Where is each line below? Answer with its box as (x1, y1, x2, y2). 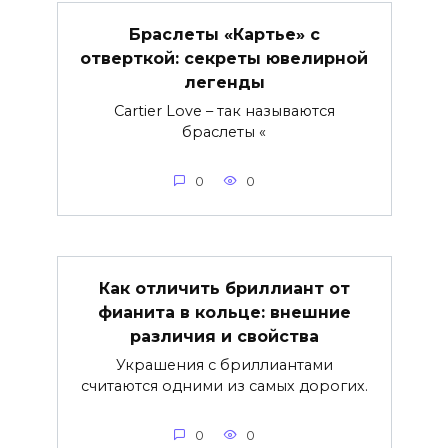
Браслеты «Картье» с (128, 24, 320, 44)
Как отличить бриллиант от (98, 278, 350, 298)
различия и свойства (129, 326, 319, 346)
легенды (183, 72, 265, 92)
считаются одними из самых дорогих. (80, 377, 368, 396)
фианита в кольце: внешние (97, 302, 351, 322)
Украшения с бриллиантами (115, 356, 333, 375)
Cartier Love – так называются (113, 102, 335, 120)
